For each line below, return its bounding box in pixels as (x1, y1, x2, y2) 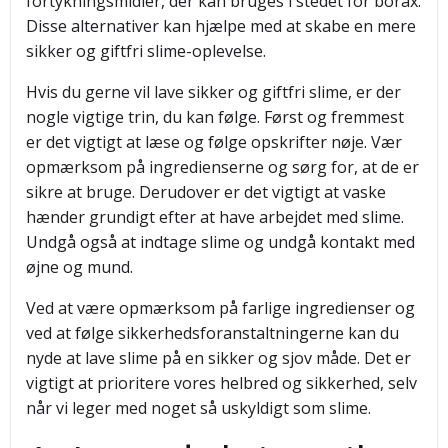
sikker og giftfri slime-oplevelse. (26, 40, 266, 62)
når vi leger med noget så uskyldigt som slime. (26, 397, 371, 419)
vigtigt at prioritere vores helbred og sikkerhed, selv (26, 372, 417, 394)
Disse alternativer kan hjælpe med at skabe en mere (26, 15, 416, 37)
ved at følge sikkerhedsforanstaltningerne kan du (26, 322, 399, 344)
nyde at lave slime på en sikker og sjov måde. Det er (26, 347, 411, 369)
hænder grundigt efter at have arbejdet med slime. (26, 206, 404, 228)
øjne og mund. (26, 256, 133, 278)
